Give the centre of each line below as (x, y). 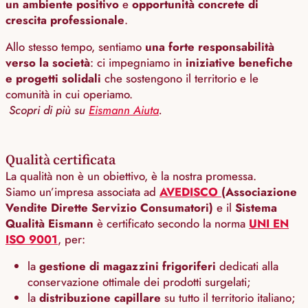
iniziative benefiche (239, 63)
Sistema (256, 208)
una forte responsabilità (210, 47)
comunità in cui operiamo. (69, 95)
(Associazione (259, 192)
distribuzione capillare (100, 298)
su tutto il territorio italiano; (228, 298)
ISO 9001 (32, 240)
